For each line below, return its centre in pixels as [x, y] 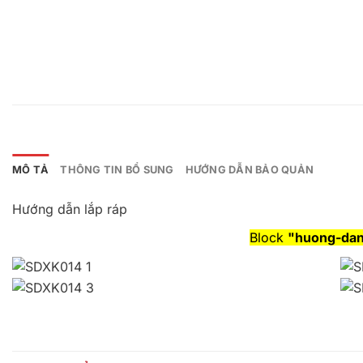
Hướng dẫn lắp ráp [70, 209]
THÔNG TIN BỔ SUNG [117, 169]
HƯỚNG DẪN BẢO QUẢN [250, 169]
